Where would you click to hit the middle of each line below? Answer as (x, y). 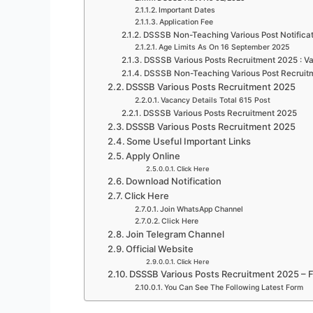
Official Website (160, 249)
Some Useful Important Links (189, 141)
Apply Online (153, 156)
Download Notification (174, 181)
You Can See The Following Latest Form (233, 287)
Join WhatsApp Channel (201, 209)
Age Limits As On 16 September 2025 (224, 47)
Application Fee (186, 22)
